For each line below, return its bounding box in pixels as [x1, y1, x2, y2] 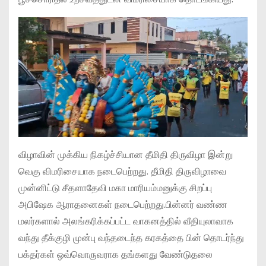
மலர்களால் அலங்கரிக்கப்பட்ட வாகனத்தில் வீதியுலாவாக [18, 214, 233, 228]
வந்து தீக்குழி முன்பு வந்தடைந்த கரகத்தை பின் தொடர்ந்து [18, 230, 244, 245]
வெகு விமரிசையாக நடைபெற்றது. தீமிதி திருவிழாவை [18, 164, 226, 178]
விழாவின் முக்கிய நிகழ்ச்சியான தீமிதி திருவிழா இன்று [18, 147, 233, 161]
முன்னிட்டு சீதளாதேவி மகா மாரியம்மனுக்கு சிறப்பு [18, 180, 212, 195]
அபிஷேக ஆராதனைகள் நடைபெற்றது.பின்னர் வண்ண [18, 197, 227, 211]
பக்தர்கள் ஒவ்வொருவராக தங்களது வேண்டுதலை [18, 247, 213, 261]
